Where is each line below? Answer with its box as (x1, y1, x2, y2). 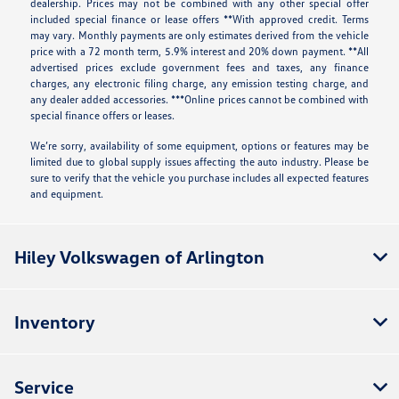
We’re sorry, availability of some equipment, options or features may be (30, 139, 369, 153)
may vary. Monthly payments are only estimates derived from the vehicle (30, 28, 369, 43)
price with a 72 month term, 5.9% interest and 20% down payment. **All (30, 45, 369, 59)
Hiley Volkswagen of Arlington (14, 246, 265, 268)
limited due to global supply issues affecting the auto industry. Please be (30, 155, 369, 169)
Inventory (14, 311, 95, 333)
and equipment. (30, 187, 104, 201)
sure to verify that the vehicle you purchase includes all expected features (30, 171, 369, 185)
